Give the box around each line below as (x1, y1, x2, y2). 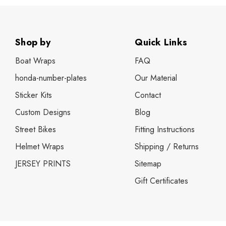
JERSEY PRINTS (15, 157, 71, 169)
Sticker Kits (15, 89, 52, 101)
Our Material (135, 72, 178, 84)
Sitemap (135, 157, 162, 169)
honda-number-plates (15, 72, 87, 84)
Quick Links (135, 35, 187, 49)
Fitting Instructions (135, 123, 195, 135)
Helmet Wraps (15, 140, 64, 152)
